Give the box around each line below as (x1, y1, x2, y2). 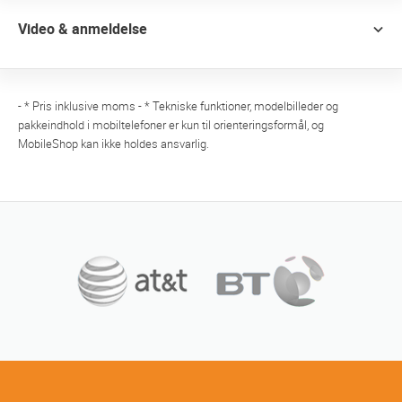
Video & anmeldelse (18, 21, 147, 39)
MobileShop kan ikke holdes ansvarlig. (18, 137, 209, 152)
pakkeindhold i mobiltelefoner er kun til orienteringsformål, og (18, 118, 324, 133)
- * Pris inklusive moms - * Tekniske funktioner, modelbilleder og (18, 100, 338, 114)
